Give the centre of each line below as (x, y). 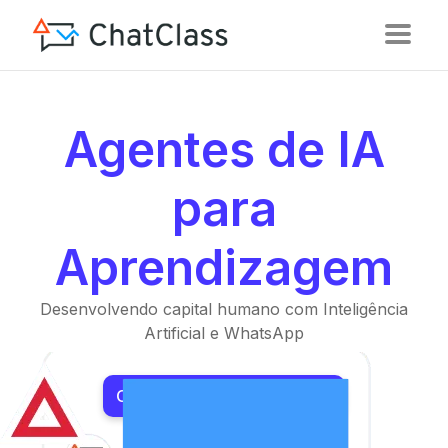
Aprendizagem (224, 267)
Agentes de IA (224, 149)
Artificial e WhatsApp (224, 333)
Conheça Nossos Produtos (216, 396)
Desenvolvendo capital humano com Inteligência (224, 309)
